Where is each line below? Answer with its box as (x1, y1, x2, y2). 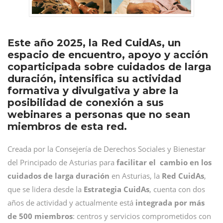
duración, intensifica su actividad (7, 73, 181, 85)
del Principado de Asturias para (7, 157, 116, 167)
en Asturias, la (110, 171, 160, 181)
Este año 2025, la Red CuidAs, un (7, 37, 181, 49)
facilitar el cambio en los (116, 157, 212, 167)
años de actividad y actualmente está (7, 198, 135, 208)
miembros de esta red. (7, 120, 127, 132)
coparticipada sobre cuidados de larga (7, 61, 212, 73)
